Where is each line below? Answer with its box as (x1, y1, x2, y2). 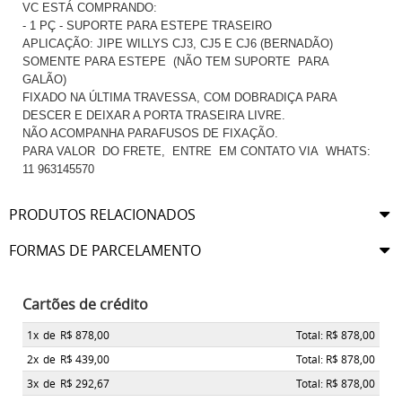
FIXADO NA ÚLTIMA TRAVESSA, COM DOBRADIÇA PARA (22, 91, 336, 105)
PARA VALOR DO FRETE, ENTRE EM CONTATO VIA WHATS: (22, 144, 371, 159)
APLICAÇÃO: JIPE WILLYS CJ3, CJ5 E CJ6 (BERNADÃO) (22, 37, 333, 51)
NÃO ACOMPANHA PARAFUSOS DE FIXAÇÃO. (22, 127, 278, 141)
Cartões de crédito (22, 294, 148, 315)
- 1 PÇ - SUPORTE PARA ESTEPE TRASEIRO (22, 19, 272, 33)
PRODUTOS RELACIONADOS (9, 205, 196, 225)
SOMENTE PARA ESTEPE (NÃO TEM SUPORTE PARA (22, 55, 333, 69)
